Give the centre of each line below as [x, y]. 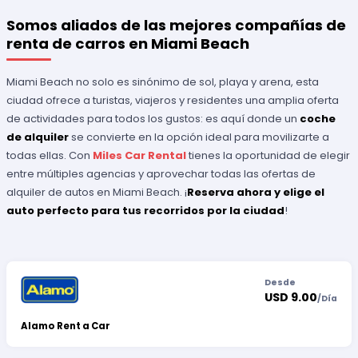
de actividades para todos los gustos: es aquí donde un [153, 118]
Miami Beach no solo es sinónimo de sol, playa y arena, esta [163, 82]
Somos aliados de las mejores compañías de [177, 26]
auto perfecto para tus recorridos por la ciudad [146, 210]
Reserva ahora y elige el [256, 192]
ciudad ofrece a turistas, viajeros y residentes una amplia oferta [173, 100]
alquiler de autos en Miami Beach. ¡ [97, 192]
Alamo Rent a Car [66, 326]
